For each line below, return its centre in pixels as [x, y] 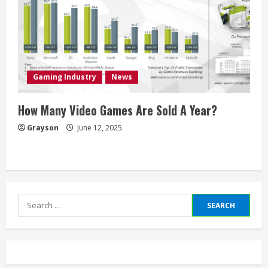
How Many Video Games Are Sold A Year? [118, 110]
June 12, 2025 [99, 128]
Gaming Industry [65, 77]
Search [33, 201]
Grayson [43, 128]
